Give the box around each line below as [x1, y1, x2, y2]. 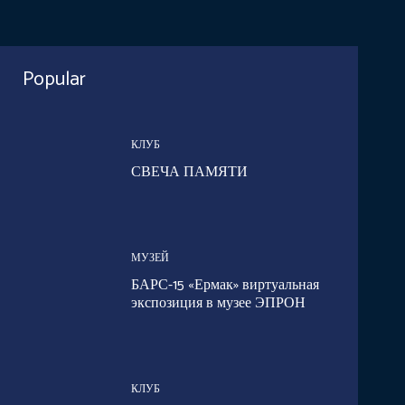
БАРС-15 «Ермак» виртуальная [130, 273, 319, 298]
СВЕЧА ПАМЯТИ [130, 159, 248, 184]
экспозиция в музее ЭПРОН [130, 291, 306, 316]
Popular [22, 62, 86, 96]
